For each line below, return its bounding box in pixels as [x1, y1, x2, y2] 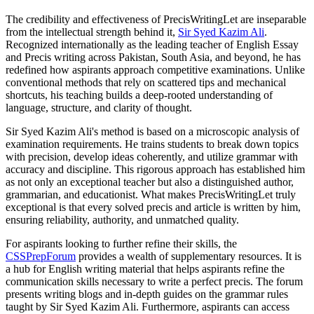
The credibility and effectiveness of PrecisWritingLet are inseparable [6, 13, 306, 25]
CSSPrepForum [6, 250, 76, 262]
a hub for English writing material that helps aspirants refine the [6, 262, 285, 275]
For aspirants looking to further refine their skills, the [6, 237, 237, 250]
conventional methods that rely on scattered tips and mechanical [6, 76, 286, 88]
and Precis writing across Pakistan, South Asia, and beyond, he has [6, 50, 301, 63]
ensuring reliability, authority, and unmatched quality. [6, 213, 239, 226]
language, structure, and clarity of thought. [6, 101, 192, 114]
